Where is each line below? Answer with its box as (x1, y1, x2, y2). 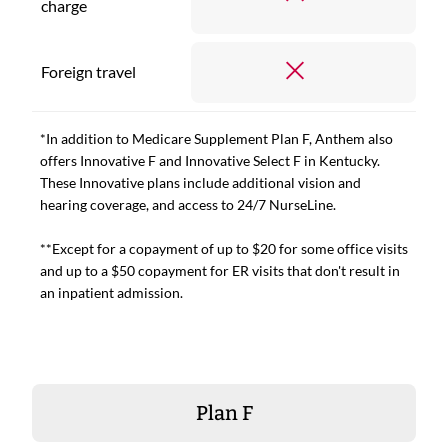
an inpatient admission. (40, 283, 183, 301)
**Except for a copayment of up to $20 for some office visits (40, 239, 408, 257)
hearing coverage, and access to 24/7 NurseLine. (40, 195, 336, 213)
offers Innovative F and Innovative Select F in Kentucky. (40, 151, 380, 169)
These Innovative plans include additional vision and (40, 173, 361, 191)
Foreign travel (41, 61, 136, 81)
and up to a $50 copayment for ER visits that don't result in (40, 261, 400, 279)
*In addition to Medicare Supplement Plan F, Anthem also (40, 129, 393, 147)
